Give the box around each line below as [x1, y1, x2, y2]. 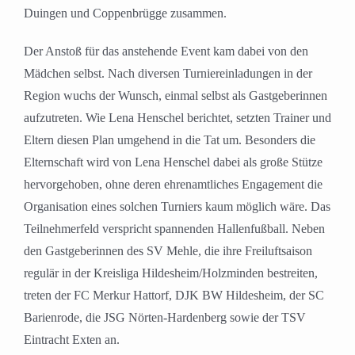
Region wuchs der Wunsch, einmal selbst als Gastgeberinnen [24, 89, 327, 103]
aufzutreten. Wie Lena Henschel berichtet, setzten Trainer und [24, 111, 331, 125]
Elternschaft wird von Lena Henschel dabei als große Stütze [24, 155, 323, 170]
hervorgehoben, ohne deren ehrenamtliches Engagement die [24, 177, 323, 192]
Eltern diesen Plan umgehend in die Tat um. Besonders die [24, 133, 315, 147]
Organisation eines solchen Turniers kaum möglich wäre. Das [24, 200, 330, 214]
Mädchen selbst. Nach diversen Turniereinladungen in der [24, 67, 312, 81]
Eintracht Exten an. [24, 333, 120, 347]
